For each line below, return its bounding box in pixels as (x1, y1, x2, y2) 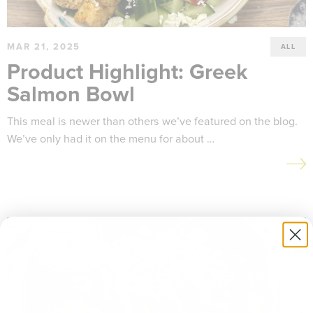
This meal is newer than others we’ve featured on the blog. (7, 115, 298, 129)
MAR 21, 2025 (7, 41, 81, 52)
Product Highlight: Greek (7, 59, 247, 85)
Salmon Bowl (7, 82, 135, 108)
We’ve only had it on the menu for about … (7, 132, 214, 146)
